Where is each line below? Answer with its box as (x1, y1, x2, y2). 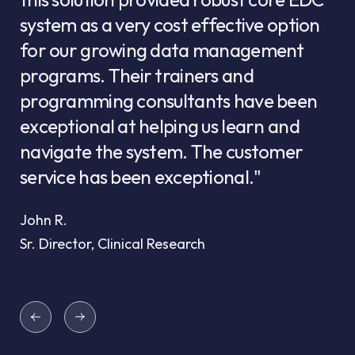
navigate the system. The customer (20, 139, 303, 164)
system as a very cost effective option (20, 13, 320, 37)
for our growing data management (20, 38, 304, 63)
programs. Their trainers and (20, 63, 254, 88)
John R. (20, 211, 67, 230)
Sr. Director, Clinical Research (20, 235, 205, 254)
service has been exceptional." (20, 165, 261, 189)
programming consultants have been (20, 89, 318, 113)
